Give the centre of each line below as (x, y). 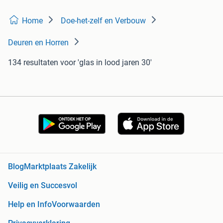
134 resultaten (33, 63)
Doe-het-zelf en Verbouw (103, 21)
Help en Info (30, 205)
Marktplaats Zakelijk (60, 167)
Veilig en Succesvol (43, 186)
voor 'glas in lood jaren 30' (106, 63)
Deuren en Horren (38, 43)
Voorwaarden (76, 205)
